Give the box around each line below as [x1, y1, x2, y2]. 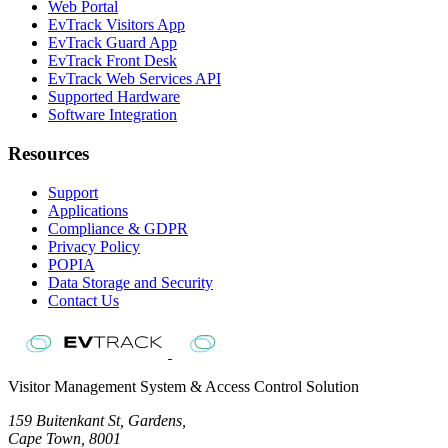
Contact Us [48, 291, 119, 309]
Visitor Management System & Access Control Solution [8, 378, 359, 396]
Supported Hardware [48, 88, 180, 106]
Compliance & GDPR [48, 219, 188, 237]
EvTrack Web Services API [48, 70, 221, 88]
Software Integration [48, 106, 177, 124]
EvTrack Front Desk [48, 52, 177, 70]
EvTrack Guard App [48, 34, 177, 52]
